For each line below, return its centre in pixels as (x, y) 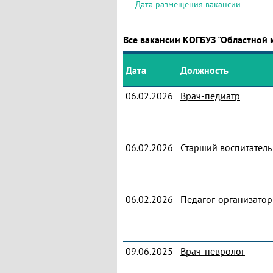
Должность (204, 70)
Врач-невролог (213, 251)
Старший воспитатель (226, 147)
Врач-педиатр (210, 96)
